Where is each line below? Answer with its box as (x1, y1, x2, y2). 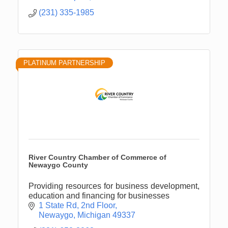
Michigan (77, 210, 110, 219)
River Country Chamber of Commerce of (28, 153, 166, 161)
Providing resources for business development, (28, 181, 199, 190)
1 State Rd (39, 201, 77, 210)
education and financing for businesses (28, 191, 169, 200)
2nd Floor (81, 201, 115, 210)
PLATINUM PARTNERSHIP (23, 59, 105, 67)
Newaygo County (28, 160, 88, 169)
